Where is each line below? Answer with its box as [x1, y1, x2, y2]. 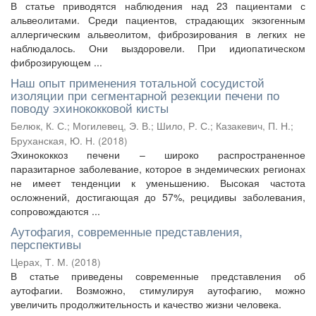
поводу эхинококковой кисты [11, 99, 169, 116]
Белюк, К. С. [11, 119, 67, 133]
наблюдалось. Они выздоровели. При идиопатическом [11, 41, 305, 55]
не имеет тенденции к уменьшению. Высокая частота [11, 176, 305, 190]
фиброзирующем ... [11, 55, 102, 69]
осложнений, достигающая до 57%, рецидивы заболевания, [11, 190, 305, 204]
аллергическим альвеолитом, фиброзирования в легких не [11, 27, 305, 41]
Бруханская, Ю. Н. [11, 134, 95, 147]
